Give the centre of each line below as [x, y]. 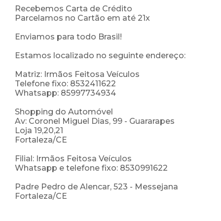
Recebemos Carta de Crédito [74, 9]
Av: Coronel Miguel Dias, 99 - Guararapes [95, 121]
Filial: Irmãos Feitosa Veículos [73, 159]
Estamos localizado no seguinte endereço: [100, 56]
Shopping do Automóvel [64, 112]
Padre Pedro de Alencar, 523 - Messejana [96, 187]
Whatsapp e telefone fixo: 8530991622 [91, 168]
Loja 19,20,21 [39, 131]
